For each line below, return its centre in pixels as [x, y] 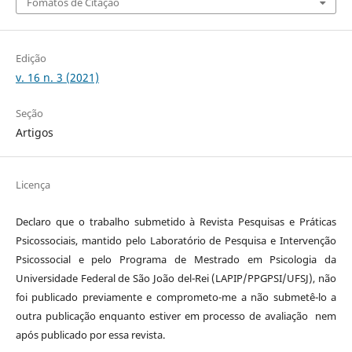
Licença [33, 184]
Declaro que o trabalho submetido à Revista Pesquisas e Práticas [176, 221]
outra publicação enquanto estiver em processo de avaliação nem [176, 315]
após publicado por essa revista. [90, 334]
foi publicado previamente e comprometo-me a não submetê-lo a [176, 297]
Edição [31, 58]
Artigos [34, 132]
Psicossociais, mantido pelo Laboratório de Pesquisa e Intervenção [176, 240]
